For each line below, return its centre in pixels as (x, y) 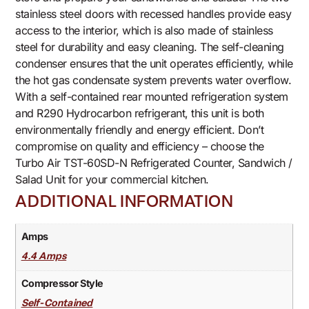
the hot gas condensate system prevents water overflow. (153, 80)
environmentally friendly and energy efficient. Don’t (140, 130)
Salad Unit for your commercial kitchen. (112, 180)
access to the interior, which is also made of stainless (144, 31)
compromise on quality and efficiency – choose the (140, 147)
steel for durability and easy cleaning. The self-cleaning (150, 47)
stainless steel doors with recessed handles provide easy (153, 14)
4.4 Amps (44, 257)
